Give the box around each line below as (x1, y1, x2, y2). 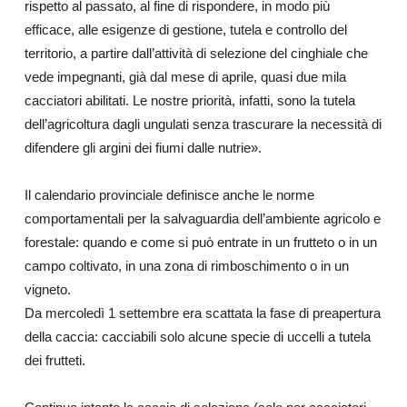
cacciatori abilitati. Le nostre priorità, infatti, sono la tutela (24, 93, 355, 108)
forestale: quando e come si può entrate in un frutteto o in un (24, 234, 377, 250)
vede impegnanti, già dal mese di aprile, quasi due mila (24, 69, 346, 84)
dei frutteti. (24, 352, 85, 368)
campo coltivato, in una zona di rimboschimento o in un (24, 258, 349, 273)
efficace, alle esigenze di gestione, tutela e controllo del (24, 22, 347, 37)
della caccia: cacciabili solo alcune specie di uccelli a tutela (24, 329, 371, 344)
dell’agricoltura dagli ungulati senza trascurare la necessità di (24, 116, 382, 132)
